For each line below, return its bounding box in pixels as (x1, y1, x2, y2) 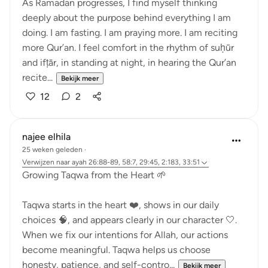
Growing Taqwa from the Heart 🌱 (22, 169, 166, 181)
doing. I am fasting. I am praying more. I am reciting (22, 27, 237, 38)
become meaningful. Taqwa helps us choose (22, 244, 211, 255)
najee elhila (22, 131, 71, 142)
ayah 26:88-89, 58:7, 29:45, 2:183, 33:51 (72, 158, 200, 166)
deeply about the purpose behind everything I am (22, 12, 231, 23)
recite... (22, 72, 53, 83)
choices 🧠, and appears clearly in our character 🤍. (22, 214, 237, 226)
